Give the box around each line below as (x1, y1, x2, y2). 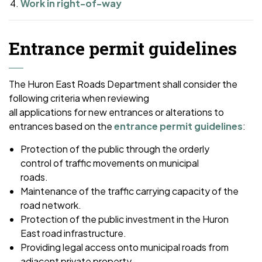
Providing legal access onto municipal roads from (20, 241, 229, 253)
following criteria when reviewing (9, 92, 149, 104)
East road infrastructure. (20, 227, 126, 239)
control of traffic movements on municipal (20, 157, 199, 169)
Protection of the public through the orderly (20, 143, 209, 155)
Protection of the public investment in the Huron (20, 213, 229, 225)
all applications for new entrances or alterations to (9, 106, 224, 118)
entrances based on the (9, 120, 114, 132)
